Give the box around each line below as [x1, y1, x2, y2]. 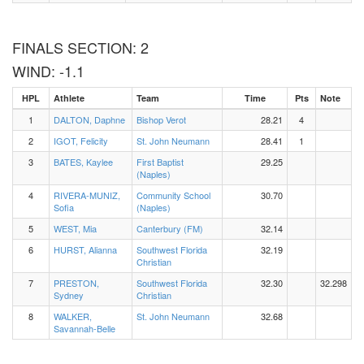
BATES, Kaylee [54, 155, 113, 168]
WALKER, [54, 310, 92, 323]
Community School [136, 188, 210, 201]
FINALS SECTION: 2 [12, 37, 149, 58]
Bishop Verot [136, 113, 186, 126]
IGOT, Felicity [54, 134, 108, 147]
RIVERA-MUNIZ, [54, 188, 120, 201]
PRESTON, [54, 276, 99, 289]
